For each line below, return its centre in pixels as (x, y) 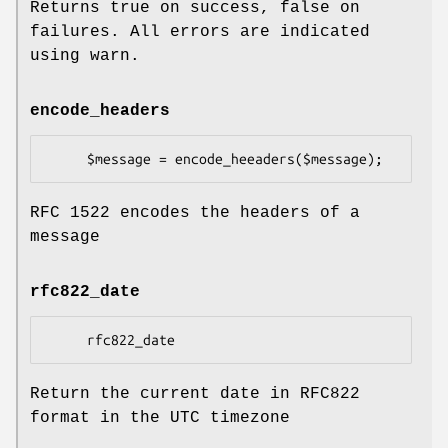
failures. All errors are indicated (200, 31)
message (65, 237)
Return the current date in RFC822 (195, 394)
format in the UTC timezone (160, 418)
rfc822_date (85, 292)
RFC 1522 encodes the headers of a (195, 213)
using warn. (85, 55)
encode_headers (100, 111)
